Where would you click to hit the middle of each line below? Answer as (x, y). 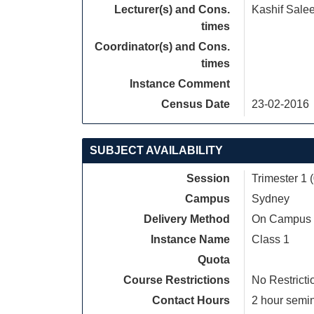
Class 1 (271, 239)
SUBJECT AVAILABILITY (156, 150)
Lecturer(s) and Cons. (172, 9)
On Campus (281, 219)
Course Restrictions (177, 280)
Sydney (271, 199)
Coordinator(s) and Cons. (162, 47)
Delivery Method (187, 219)
